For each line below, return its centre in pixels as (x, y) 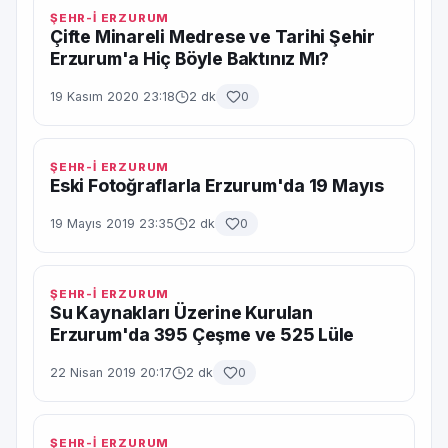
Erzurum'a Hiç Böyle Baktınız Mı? (190, 58)
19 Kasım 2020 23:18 (112, 96)
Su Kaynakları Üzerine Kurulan (181, 312)
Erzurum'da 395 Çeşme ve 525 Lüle (202, 334)
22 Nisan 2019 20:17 (111, 372)
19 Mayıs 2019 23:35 (112, 223)
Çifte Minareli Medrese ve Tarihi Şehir (213, 36)
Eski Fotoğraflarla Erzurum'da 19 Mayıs (217, 185)
